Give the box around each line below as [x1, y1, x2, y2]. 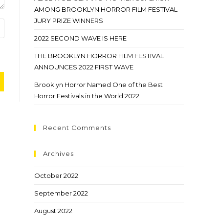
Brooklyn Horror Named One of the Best [34, 81, 163, 88]
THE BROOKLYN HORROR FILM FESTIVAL [34, 52, 164, 60]
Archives [43, 150, 74, 157]
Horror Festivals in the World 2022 [34, 92, 139, 100]
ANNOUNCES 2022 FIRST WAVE [34, 63, 133, 71]
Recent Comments [43, 124, 111, 131]
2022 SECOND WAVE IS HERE [34, 34, 127, 42]
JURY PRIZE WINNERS [34, 17, 103, 24]
